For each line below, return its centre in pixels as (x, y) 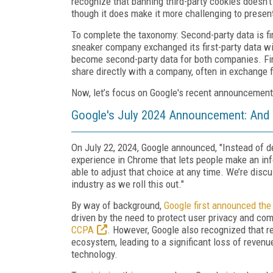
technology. (94, 254)
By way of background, (118, 205)
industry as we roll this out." (128, 184)
